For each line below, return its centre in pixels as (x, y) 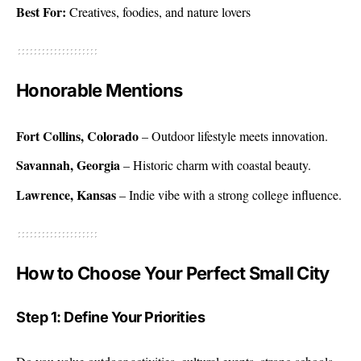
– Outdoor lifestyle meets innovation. (233, 135)
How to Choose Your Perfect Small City (173, 273)
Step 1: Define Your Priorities (110, 317)
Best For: (41, 12)
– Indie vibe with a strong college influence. (229, 194)
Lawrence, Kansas (66, 194)
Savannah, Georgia (68, 165)
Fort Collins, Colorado (77, 135)
